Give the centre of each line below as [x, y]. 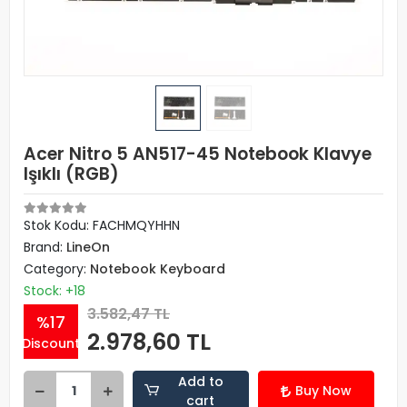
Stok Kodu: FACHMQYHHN [102, 225]
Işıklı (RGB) [71, 174]
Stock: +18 [55, 291]
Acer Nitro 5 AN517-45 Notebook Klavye [198, 154]
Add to [200, 381]
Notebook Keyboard [158, 269]
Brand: [45, 247]
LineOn [88, 247]
